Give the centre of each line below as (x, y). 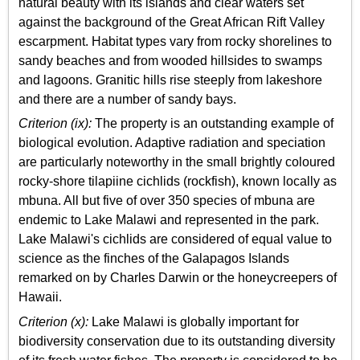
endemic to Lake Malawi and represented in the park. (169, 220)
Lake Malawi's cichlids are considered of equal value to (175, 239)
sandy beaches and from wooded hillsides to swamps (170, 60)
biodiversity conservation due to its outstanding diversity (177, 341)
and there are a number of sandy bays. (127, 99)
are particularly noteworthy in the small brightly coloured (177, 162)
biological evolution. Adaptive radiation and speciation (172, 143)
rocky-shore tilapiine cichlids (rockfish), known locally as (178, 182)
